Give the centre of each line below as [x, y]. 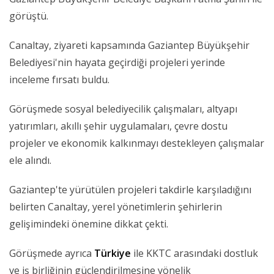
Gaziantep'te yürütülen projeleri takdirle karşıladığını [130, 190]
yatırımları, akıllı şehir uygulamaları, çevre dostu [118, 126]
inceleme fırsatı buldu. [59, 80]
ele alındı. [30, 161]
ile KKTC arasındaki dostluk [194, 254]
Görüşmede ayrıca [52, 254]
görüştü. [29, 16]
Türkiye [113, 254]
